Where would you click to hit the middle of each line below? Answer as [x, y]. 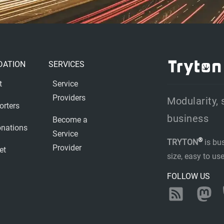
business [188, 118]
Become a [70, 120]
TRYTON [182, 142]
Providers [69, 98]
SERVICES [66, 64]
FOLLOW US [188, 176]
